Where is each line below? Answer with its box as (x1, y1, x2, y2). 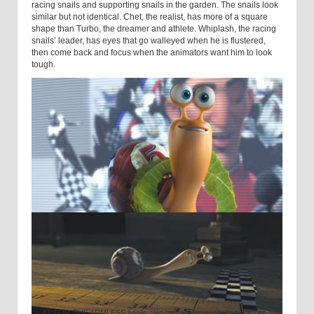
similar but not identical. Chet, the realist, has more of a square (32, 11, 268, 22)
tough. (32, 59, 57, 69)
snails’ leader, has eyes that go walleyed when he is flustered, (32, 35, 266, 46)
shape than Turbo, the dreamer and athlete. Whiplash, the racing (32, 23, 276, 34)
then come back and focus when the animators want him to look (32, 47, 272, 57)
